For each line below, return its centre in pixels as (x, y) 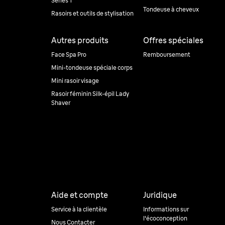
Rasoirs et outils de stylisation (92, 13)
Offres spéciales (173, 40)
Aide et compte (80, 195)
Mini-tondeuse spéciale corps (92, 68)
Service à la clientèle (79, 209)
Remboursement (166, 54)
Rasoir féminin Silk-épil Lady (90, 94)
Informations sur (166, 209)
